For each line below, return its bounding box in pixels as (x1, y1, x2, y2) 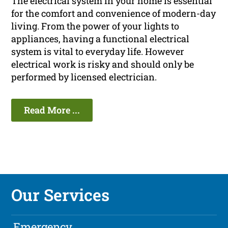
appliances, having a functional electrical (11, 33, 190, 45)
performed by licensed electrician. (11, 71, 157, 83)
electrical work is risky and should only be (11, 58, 194, 71)
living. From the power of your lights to (11, 20, 180, 33)
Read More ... (24, 104, 80, 117)
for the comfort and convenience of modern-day (11, 7, 216, 20)
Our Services (11, 184, 110, 206)
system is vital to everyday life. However (11, 45, 185, 58)
